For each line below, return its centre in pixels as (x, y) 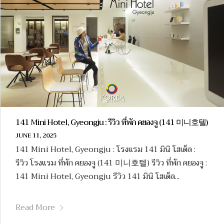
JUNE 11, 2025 (36, 135)
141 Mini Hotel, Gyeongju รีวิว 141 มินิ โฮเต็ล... (97, 176)
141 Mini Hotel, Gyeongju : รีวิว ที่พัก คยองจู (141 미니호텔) (111, 122)
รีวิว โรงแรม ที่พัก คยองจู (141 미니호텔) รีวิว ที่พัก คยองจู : (111, 163)
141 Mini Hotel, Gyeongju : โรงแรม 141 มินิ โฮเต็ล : (105, 149)
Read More (35, 208)
